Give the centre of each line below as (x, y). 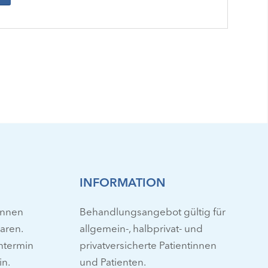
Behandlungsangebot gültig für (152, 213)
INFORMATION (122, 183)
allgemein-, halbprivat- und (141, 230)
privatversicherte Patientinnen (148, 246)
